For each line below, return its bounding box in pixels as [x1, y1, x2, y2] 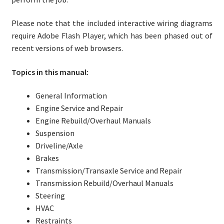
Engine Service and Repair [35, 103, 123, 113]
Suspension [35, 128, 74, 138]
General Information [35, 90, 107, 101]
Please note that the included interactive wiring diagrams [11, 18, 213, 28]
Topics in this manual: [11, 66, 88, 77]
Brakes [35, 153, 59, 163]
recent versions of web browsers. [11, 43, 123, 53]
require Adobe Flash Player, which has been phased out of [11, 30, 213, 41]
